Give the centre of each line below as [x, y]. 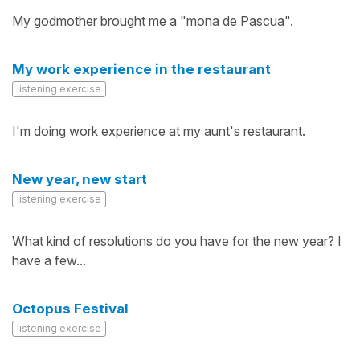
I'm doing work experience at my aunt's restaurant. [159, 131]
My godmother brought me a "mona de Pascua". [153, 21]
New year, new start [80, 179]
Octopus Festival [70, 309]
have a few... [49, 260]
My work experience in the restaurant [141, 69]
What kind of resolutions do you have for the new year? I [177, 241]
